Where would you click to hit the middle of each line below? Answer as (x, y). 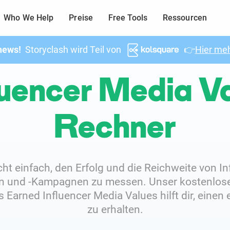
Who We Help (29, 18)
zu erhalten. (115, 209)
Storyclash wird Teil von (71, 50)
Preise (81, 18)
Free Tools (128, 18)
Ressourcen (185, 18)
